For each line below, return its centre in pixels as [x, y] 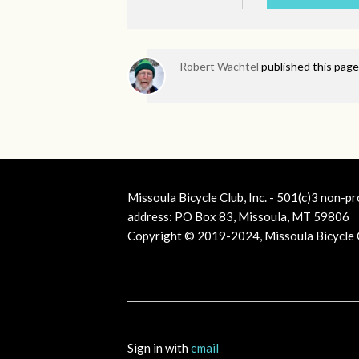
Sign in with [159, 348]
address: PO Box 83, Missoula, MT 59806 [238, 217]
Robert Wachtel [219, 67]
